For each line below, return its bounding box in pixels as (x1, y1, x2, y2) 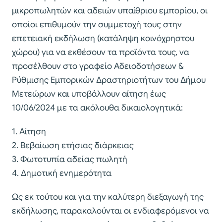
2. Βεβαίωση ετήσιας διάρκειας (12, 140, 134, 151)
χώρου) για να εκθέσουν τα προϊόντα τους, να (12, 47, 189, 57)
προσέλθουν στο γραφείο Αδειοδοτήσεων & (12, 60, 184, 71)
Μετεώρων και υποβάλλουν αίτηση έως (12, 88, 166, 99)
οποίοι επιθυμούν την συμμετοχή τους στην (12, 19, 182, 30)
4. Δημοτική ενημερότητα (12, 167, 111, 178)
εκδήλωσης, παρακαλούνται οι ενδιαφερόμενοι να (12, 205, 209, 216)
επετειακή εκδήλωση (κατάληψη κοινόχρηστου (12, 33, 194, 44)
